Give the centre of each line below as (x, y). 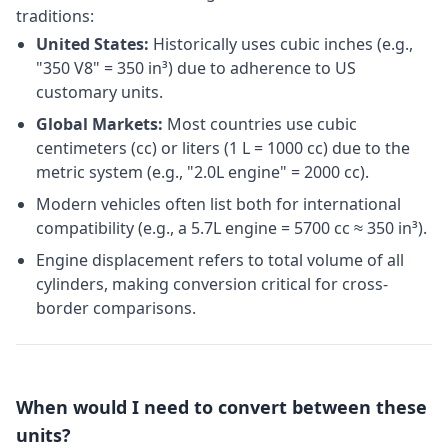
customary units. (99, 92)
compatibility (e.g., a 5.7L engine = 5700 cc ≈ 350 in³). (231, 228)
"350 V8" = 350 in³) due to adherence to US (196, 68)
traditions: (55, 16)
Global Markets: (99, 124)
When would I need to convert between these (221, 407)
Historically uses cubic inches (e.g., (281, 44)
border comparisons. (116, 308)
